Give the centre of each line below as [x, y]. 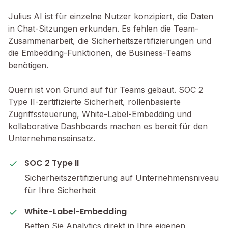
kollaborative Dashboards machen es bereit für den [108, 126]
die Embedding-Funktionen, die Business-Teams [100, 53]
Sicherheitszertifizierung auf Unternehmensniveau [122, 178]
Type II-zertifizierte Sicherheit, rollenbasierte [94, 102]
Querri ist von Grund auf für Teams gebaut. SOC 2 [106, 90]
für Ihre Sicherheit [60, 190]
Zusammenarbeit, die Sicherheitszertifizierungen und [110, 41]
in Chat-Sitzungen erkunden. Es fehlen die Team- [103, 28]
